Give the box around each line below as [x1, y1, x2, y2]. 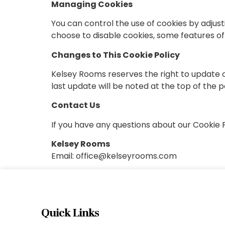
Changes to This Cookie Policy [51, 49, 180, 61]
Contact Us [51, 99, 100, 111]
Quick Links [41, 205, 99, 221]
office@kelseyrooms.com [76, 150, 177, 162]
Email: [51, 150, 76, 162]
